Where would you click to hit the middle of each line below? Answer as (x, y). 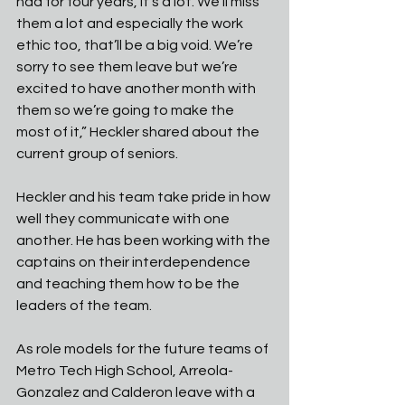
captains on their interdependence (135, 262)
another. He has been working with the (145, 240)
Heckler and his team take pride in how (145, 197)
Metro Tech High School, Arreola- (125, 371)
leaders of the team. (84, 306)
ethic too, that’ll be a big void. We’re (136, 45)
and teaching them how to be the (129, 284)
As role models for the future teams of (144, 349)
